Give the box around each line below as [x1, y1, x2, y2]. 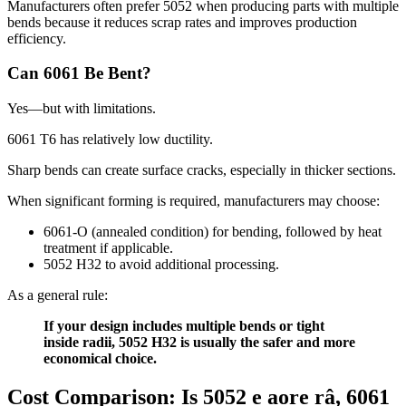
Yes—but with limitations [7, 101, 152, 117]
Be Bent [84, 63, 142, 83]
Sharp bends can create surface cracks [7, 162, 223, 179]
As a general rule [7, 287, 104, 304]
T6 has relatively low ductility [40, 131, 209, 148]
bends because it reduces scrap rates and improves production [7, 14, 357, 30]
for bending [212, 224, 278, 240]
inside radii [43, 334, 111, 351]
